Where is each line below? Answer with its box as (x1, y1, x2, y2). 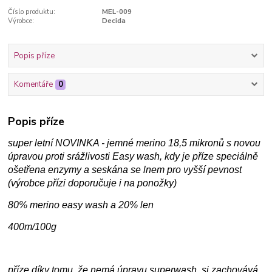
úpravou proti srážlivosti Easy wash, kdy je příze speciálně (8, 151, 259, 161)
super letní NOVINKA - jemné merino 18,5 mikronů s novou (8, 137, 261, 148)
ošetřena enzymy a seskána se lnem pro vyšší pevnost (8, 164, 242, 175)
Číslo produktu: (8, 7, 56, 16)
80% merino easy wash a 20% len (8, 199, 154, 210)
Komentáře (13, 79, 53, 90)
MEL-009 (101, 7, 132, 16)
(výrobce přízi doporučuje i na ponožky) (8, 177, 177, 188)
